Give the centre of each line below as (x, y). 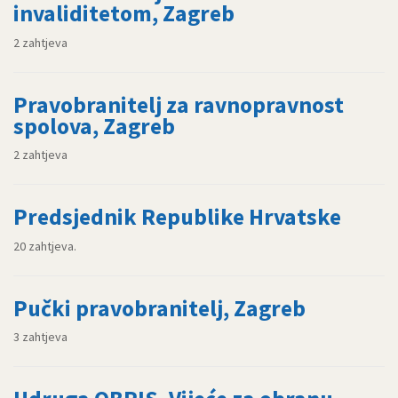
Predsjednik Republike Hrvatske (177, 217)
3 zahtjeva (40, 336)
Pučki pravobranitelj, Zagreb (159, 308)
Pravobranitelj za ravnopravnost (179, 104)
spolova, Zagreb (94, 126)
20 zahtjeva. (45, 246)
